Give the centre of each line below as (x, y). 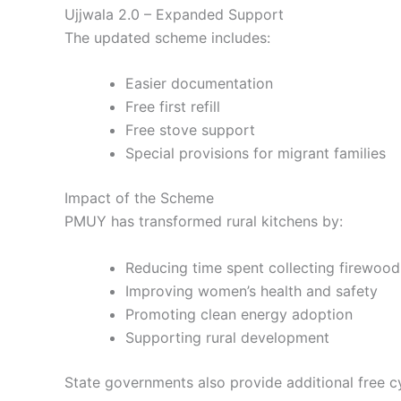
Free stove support (190, 130)
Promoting (163, 314)
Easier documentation (199, 84)
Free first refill (173, 107)
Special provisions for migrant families (256, 154)
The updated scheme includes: (167, 37)
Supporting (166, 337)
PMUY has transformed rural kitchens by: (204, 222)
